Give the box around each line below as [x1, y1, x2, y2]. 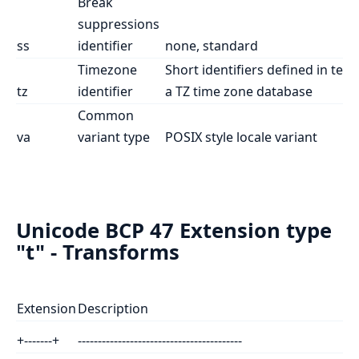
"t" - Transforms [16, 238, 179, 267]
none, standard [165, 36, 258, 54]
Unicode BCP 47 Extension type [16, 216, 332, 245]
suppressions [78, 14, 159, 33]
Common [78, 106, 134, 124]
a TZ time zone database [165, 82, 313, 100]
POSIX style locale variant [165, 127, 317, 146]
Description [78, 300, 148, 318]
